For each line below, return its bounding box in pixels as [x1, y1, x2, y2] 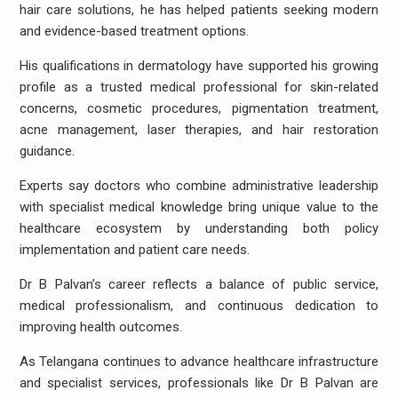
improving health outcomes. [19, 318, 182, 335]
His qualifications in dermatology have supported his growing [19, 57, 379, 74]
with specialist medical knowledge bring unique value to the [19, 198, 379, 215]
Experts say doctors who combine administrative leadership [19, 177, 379, 194]
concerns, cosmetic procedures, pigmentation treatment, [19, 99, 379, 116]
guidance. [19, 142, 75, 159]
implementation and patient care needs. [19, 241, 250, 258]
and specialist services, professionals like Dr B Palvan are [19, 374, 379, 391]
